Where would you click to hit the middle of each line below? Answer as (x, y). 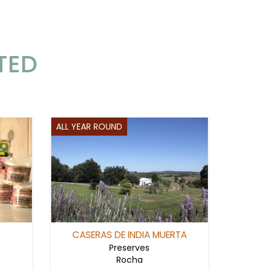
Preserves (130, 247)
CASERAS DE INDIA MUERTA (129, 234)
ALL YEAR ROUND (89, 126)
